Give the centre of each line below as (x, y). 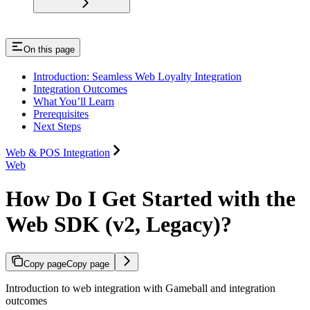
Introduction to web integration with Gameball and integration (140, 288)
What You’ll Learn (74, 101)
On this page (49, 50)
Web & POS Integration (58, 152)
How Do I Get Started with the (151, 199)
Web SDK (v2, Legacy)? (119, 225)
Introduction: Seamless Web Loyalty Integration (137, 76)
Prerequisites (61, 113)
